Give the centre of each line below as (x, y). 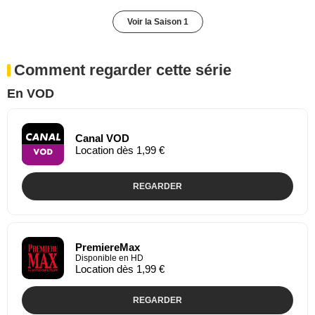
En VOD (31, 93)
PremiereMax (108, 247)
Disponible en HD (109, 258)
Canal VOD (102, 138)
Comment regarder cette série (123, 70)
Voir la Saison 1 (157, 21)
